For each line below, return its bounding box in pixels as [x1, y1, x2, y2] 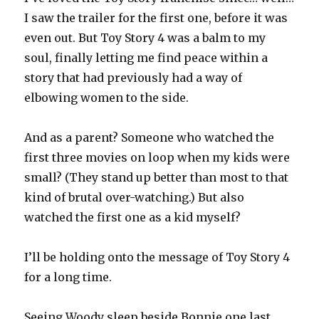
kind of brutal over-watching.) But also [24, 190, 245, 205]
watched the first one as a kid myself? [24, 210, 241, 225]
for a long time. [24, 270, 113, 285]
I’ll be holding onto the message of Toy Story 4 [24, 250, 291, 265]
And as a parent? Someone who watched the [24, 130, 275, 145]
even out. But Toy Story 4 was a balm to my [24, 31, 266, 46]
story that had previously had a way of [24, 70, 243, 85]
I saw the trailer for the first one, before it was [24, 11, 288, 26]
